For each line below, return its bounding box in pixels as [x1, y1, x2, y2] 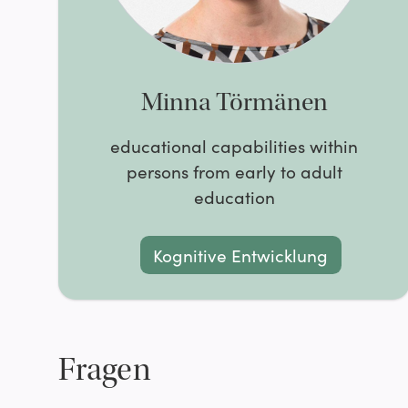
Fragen [58, 352, 152, 389]
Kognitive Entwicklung [153, 242, 329, 267]
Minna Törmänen [140, 87, 328, 117]
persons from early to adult [126, 159, 342, 183]
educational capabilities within [110, 134, 359, 158]
